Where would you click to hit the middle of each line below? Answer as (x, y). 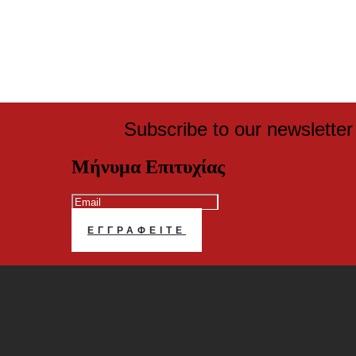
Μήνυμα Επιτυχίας (148, 166)
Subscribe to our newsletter (238, 129)
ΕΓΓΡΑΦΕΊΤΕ (137, 230)
